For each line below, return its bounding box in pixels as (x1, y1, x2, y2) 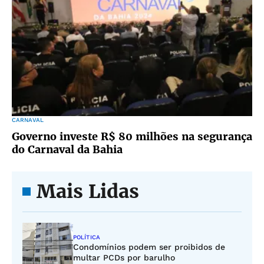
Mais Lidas (37, 180, 139, 203)
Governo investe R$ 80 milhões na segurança (12, 130, 252, 143)
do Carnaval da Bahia (12, 143, 123, 156)
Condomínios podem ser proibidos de (73, 242, 225, 252)
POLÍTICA (73, 234, 100, 240)
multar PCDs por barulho (73, 253, 175, 262)
